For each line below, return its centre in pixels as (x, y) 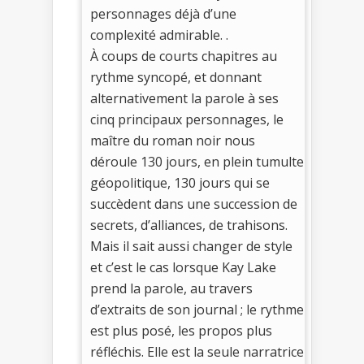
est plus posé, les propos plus (181, 330)
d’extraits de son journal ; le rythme (197, 309)
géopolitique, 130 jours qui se (180, 182)
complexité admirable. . (159, 35)
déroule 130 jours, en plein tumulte (197, 161)
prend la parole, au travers (171, 288)
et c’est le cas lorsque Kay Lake (183, 267)
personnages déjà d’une (163, 13)
